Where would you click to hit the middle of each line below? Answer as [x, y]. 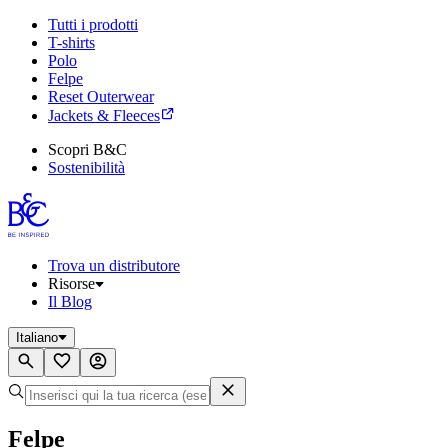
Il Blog [70, 301]
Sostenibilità [86, 167]
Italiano [37, 337]
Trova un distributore [114, 265]
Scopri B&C [87, 149]
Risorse [71, 283]
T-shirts [71, 42]
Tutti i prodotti [93, 24]
